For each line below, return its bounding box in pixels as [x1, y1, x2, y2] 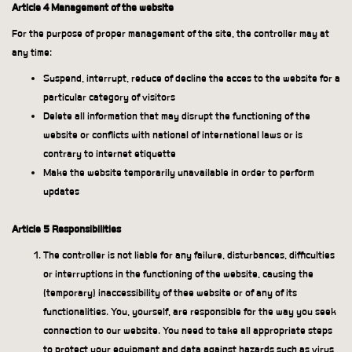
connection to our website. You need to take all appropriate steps [43, 324, 332, 337]
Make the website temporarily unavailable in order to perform [43, 167, 314, 179]
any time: [12, 46, 52, 59]
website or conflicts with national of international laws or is [43, 129, 302, 141]
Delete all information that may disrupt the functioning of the [43, 110, 310, 123]
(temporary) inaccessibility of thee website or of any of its [43, 287, 297, 299]
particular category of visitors [43, 91, 175, 104]
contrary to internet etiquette [43, 148, 176, 160]
